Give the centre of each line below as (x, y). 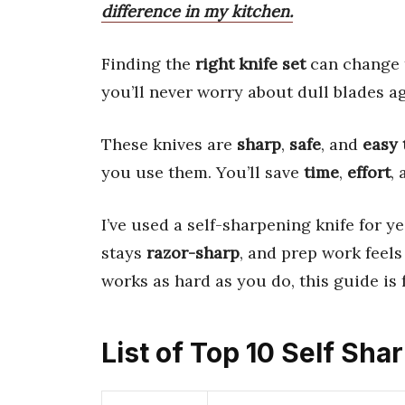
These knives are (169, 144)
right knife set (250, 63)
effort (369, 172)
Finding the (148, 63)
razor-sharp (193, 252)
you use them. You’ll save (202, 172)
